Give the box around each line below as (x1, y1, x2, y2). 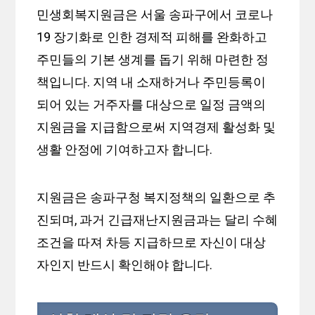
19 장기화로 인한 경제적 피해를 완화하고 (37, 30, 268, 45)
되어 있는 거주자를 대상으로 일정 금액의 (37, 97, 266, 112)
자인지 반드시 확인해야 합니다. (37, 257, 213, 273)
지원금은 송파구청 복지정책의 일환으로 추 (37, 190, 276, 205)
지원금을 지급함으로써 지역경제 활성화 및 (37, 120, 276, 135)
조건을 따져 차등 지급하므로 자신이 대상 (37, 235, 266, 250)
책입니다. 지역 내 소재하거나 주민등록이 (37, 75, 266, 90)
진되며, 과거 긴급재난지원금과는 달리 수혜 (37, 212, 278, 228)
